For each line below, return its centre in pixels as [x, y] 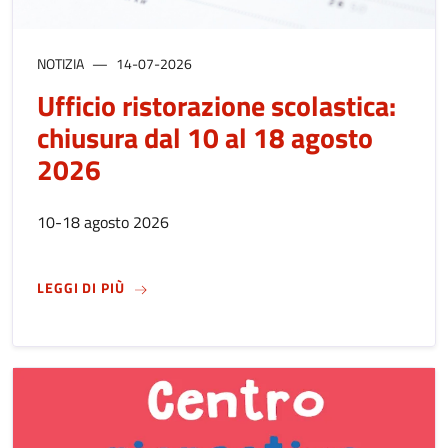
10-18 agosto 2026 [103, 222]
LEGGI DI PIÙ [81, 288]
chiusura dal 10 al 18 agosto [205, 138]
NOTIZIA [60, 64]
